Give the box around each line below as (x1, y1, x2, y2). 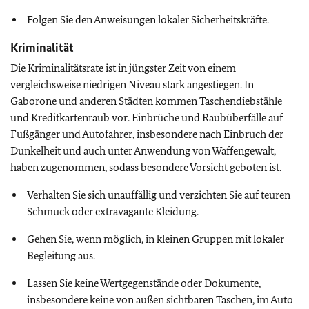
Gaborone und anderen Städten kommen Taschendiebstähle (10, 94, 282, 108)
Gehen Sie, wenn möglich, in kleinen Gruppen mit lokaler (27, 232, 284, 246)
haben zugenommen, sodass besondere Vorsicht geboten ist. (10, 161, 281, 174)
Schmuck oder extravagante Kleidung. (27, 205, 199, 218)
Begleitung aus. (27, 249, 95, 262)
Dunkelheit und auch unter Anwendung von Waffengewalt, (10, 144, 276, 157)
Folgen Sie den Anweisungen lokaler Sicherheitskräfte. (27, 13, 269, 26)
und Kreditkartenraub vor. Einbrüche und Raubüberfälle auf (10, 111, 283, 124)
